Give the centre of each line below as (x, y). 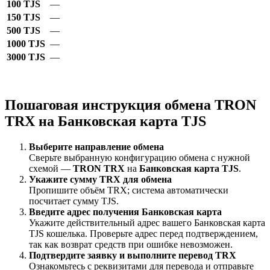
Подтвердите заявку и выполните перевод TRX (133, 256)
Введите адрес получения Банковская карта (125, 212)
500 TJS (24, 31)
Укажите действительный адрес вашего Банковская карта (147, 223)
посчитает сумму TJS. (74, 201)
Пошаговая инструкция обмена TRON (130, 105)
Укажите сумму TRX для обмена (100, 180)
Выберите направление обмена (96, 147)
